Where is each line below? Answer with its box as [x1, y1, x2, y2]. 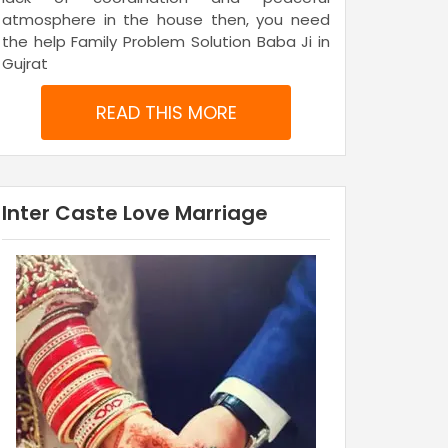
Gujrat [2, 53, 48, 75]
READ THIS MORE [95, 100, 237, 126]
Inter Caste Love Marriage [2, 199, 268, 228]
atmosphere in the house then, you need [2, 9, 330, 31]
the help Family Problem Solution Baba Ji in [2, 31, 330, 53]
